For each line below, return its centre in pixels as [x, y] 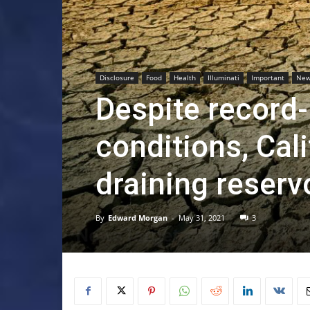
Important [268, 77]
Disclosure [117, 77]
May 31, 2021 [202, 217]
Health [185, 77]
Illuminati [224, 77]
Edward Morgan [138, 217]
